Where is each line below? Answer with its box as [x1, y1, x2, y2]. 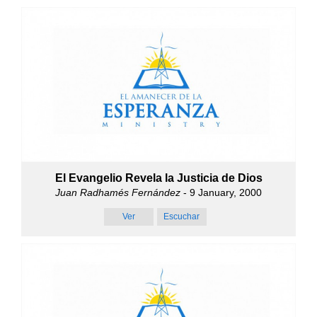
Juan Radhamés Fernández [55, 186, 180, 198]
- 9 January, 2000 [180, 186, 262, 198]
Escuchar [163, 211, 200, 221]
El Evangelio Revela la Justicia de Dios [54, 171, 263, 184]
